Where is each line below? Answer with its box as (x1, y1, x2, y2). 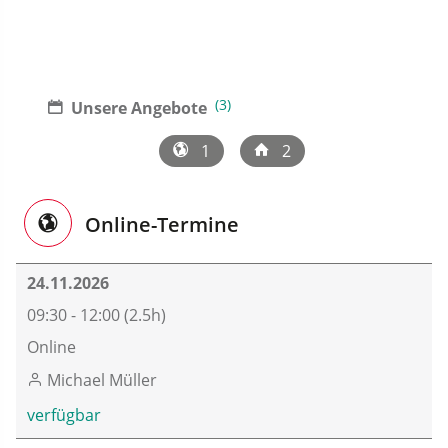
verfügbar (27, 404, 102, 427)
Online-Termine (80, 210, 239, 238)
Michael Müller (43, 368, 158, 391)
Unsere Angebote (71, 97, 207, 120)
